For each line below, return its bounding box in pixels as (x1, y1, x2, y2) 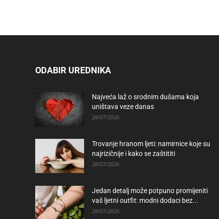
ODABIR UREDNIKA (35, 65, 111, 75)
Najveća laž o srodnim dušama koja (92, 93, 199, 101)
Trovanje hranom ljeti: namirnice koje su (92, 140, 210, 148)
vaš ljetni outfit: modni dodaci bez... (92, 197, 198, 204)
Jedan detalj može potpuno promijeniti (92, 187, 208, 195)
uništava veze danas (92, 103, 154, 110)
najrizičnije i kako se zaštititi (92, 150, 175, 157)
